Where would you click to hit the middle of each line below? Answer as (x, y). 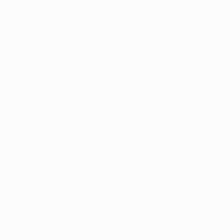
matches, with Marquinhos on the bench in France (103, 164)
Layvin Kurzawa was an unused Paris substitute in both (112, 152)
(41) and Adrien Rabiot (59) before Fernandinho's (101, 52)
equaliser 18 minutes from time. (69, 64)
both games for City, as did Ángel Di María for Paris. (103, 140)
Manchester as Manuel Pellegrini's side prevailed (100, 96)
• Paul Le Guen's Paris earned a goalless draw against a (111, 208)
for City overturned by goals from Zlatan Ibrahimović (106, 40)
